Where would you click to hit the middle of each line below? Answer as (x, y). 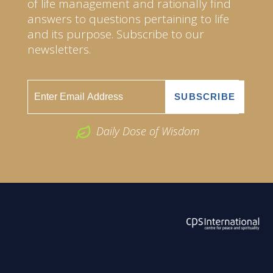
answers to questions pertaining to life (128, 19)
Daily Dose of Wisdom (147, 131)
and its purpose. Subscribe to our (116, 34)
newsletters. (59, 49)
